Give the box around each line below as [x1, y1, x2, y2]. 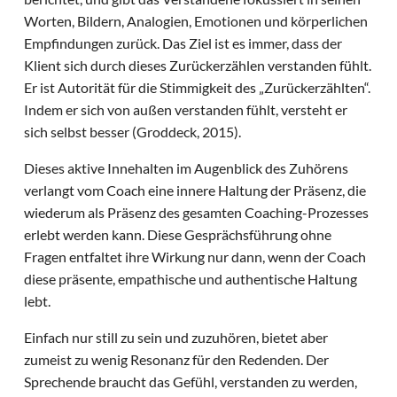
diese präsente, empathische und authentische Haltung [24, 270, 358, 288]
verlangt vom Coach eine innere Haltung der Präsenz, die [24, 182, 367, 199]
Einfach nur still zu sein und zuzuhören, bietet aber [24, 329, 329, 346]
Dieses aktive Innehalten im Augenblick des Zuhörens [24, 160, 349, 177]
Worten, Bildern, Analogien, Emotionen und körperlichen [24, 12, 369, 30]
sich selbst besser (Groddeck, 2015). [24, 123, 245, 141]
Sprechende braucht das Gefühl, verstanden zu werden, [24, 373, 358, 391]
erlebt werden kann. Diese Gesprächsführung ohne [24, 226, 332, 244]
